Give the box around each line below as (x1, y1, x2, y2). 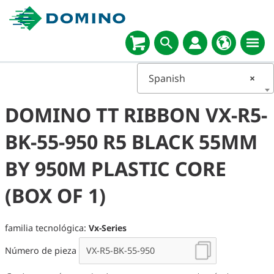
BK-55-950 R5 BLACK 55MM (5, 128, 257, 155)
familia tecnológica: (5, 222, 89, 234)
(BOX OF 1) (5, 182, 106, 209)
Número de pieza (5, 245, 79, 257)
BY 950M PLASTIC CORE (5, 155, 226, 182)
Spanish (149, 72, 185, 85)
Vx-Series (89, 222, 127, 234)
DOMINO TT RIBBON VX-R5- (5, 102, 267, 128)
